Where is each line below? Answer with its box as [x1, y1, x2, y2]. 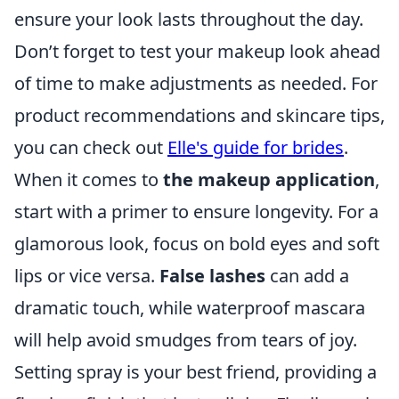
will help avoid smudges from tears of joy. [14, 328, 357, 352]
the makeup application [163, 167, 375, 191]
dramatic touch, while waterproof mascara [14, 296, 365, 320]
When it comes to [14, 167, 163, 191]
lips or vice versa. [14, 264, 159, 288]
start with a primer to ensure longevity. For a [14, 199, 379, 224]
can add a [265, 264, 349, 288]
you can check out [14, 135, 167, 159]
